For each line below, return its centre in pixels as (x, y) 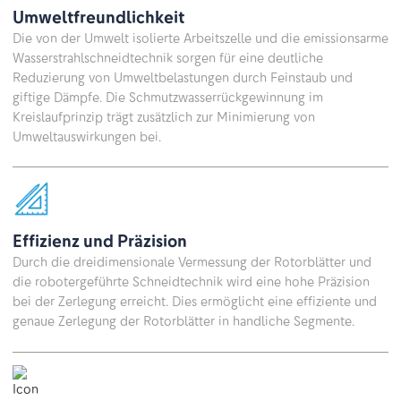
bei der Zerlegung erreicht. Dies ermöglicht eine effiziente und (195, 302)
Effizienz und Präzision (100, 242)
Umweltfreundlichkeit (98, 17)
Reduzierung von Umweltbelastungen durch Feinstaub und (183, 77)
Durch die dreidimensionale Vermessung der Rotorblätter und (192, 263)
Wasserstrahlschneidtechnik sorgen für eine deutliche (168, 58)
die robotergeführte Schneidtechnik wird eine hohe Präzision (191, 282)
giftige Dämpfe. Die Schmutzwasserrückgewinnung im (168, 97)
